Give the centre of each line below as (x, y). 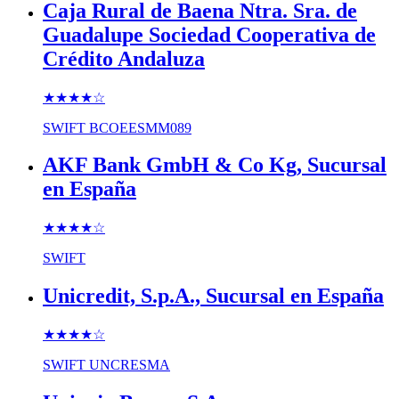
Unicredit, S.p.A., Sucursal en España (213, 296)
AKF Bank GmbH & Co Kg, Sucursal (215, 165)
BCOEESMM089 (140, 127)
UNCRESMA (130, 365)
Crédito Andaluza (124, 58)
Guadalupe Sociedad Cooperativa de (209, 34)
